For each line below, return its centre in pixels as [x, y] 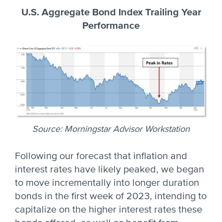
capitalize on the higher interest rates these [109, 210]
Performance [111, 26]
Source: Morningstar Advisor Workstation [111, 129]
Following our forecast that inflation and [101, 156]
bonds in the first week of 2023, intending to [111, 196]
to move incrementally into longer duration [107, 183]
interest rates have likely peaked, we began [110, 169]
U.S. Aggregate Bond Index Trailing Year [111, 12]
